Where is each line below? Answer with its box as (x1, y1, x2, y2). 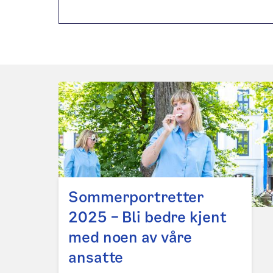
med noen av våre (68, 227, 193, 248)
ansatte (68, 247, 124, 268)
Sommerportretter (68, 187, 205, 208)
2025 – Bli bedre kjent (68, 207, 227, 228)
